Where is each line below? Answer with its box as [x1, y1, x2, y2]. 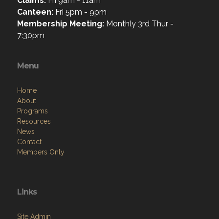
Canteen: [17, 7, 53, 17]
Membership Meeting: [17, 19, 104, 29]
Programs [17, 107, 48, 115]
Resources [17, 117, 51, 126]
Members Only [17, 148, 65, 156]
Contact [17, 138, 42, 146]
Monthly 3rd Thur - [104, 19, 174, 29]
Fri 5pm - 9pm [53, 7, 107, 17]
